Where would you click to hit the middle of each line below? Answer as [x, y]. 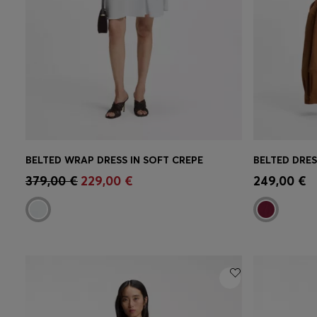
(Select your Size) [146, 174]
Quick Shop [77, 174]
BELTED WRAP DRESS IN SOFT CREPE [114, 160]
